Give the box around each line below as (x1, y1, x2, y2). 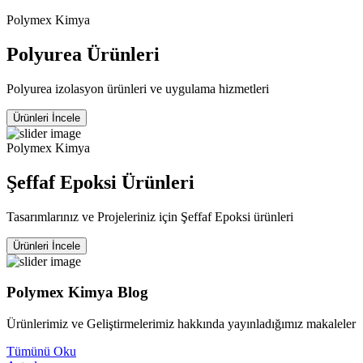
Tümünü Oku (6, 344, 76, 359)
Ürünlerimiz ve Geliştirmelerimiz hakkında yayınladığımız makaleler (6, 317, 356, 331)
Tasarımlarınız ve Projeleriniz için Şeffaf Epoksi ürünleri (6, 209, 293, 224)
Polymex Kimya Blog (6, 284, 148, 301)
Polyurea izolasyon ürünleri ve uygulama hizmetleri (6, 81, 269, 96)
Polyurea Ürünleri (6, 43, 160, 65)
